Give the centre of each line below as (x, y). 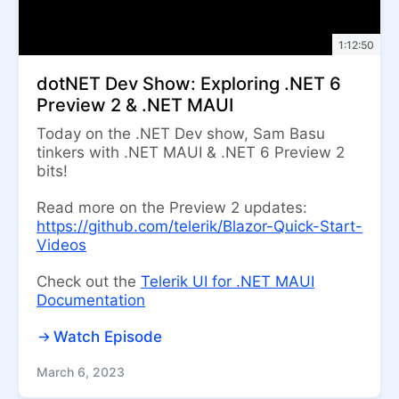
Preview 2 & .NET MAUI (135, 106)
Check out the (89, 282)
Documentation (91, 301)
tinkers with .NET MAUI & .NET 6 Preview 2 (191, 153)
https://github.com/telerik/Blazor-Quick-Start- (199, 227)
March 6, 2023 (81, 372)
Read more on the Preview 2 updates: (172, 208)
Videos (61, 245)
